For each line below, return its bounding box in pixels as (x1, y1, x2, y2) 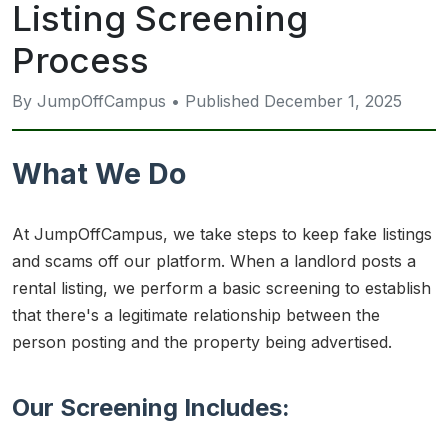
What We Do (12, 155, 193, 191)
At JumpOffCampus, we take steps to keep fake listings (12, 223, 432, 244)
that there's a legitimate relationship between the (12, 304, 380, 325)
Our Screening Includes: (12, 392, 290, 422)
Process (12, 38, 149, 81)
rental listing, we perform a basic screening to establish (12, 277, 431, 298)
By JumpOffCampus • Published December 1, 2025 (12, 90, 402, 111)
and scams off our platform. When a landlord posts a (12, 250, 416, 271)
